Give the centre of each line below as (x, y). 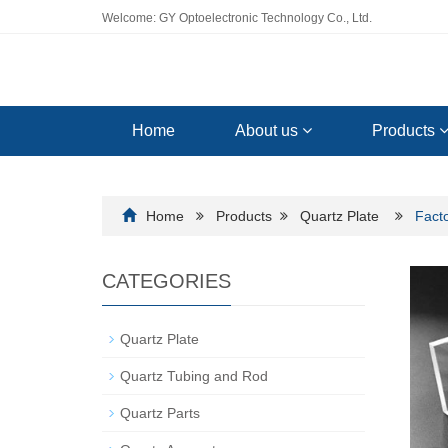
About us (268, 130)
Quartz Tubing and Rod (194, 376)
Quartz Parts (160, 413)
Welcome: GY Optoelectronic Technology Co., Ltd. (237, 18)
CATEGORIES (166, 281)
